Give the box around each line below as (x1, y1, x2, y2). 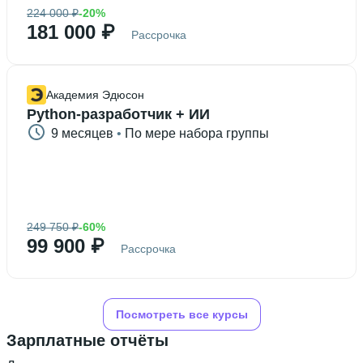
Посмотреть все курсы (115, 308, 248, 321)
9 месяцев (51, 126, 113, 140)
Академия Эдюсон (46, 88, 144, 101)
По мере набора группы (125, 126, 269, 140)
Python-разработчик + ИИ (27, 106, 210, 122)
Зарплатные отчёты (6, 331, 169, 349)
